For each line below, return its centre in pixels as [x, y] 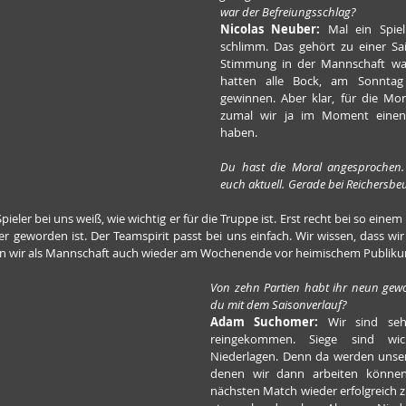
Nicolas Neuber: [274, 29]
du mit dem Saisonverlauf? [279, 304]
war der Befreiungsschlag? [288, 12]
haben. [239, 132]
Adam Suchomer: [265, 322]
